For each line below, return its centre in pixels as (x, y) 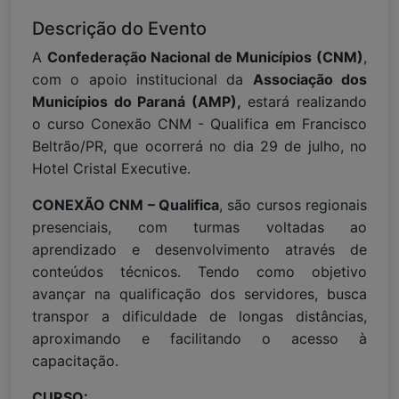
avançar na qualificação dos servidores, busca (199, 293)
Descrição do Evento (119, 28)
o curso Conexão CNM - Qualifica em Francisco (199, 123)
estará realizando (304, 101)
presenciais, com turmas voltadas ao (199, 227)
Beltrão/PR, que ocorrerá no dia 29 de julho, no (199, 146)
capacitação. (75, 360)
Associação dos (310, 79)
